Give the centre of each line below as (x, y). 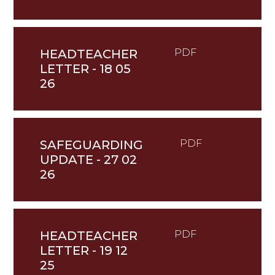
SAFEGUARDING (91, 145)
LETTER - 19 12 (83, 251)
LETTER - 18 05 (85, 69)
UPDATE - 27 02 (88, 160)
